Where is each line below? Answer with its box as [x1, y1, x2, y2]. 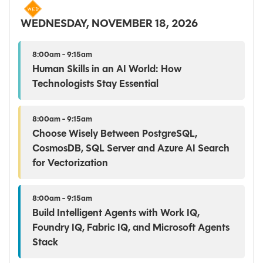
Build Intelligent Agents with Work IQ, [32, 208, 200, 218]
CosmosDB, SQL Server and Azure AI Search [32, 143, 230, 154]
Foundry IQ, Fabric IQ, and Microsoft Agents [32, 222, 230, 233]
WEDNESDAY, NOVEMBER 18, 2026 [21, 18, 198, 30]
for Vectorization [32, 158, 108, 168]
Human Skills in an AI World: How [32, 64, 181, 75]
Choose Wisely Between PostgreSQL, [32, 129, 197, 139]
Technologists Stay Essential [32, 79, 159, 89]
